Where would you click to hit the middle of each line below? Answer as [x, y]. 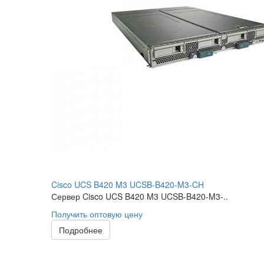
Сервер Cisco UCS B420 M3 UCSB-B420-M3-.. [140, 196]
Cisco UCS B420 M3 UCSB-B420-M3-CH [128, 184]
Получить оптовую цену [97, 214]
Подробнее [81, 230]
